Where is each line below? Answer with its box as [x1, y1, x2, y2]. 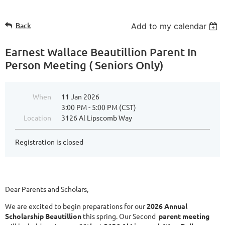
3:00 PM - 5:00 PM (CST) [61, 102, 136, 111]
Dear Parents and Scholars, [5, 184, 88, 193]
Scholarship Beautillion [5, 211, 81, 220]
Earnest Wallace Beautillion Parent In [5, 45, 197, 59]
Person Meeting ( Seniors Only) [5, 58, 163, 72]
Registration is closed [15, 137, 83, 146]
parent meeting [157, 211, 209, 220]
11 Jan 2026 [61, 92, 99, 101]
